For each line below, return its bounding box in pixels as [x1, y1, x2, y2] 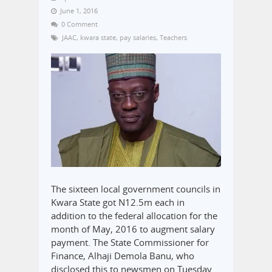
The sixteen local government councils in [51, 182, 220, 195]
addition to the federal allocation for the [51, 209, 217, 222]
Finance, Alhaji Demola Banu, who [51, 249, 194, 262]
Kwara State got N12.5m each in [51, 195, 185, 208]
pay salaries [120, 33, 156, 42]
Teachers [160, 33, 187, 42]
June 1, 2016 [60, 6, 98, 16]
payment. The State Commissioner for [51, 236, 209, 248]
